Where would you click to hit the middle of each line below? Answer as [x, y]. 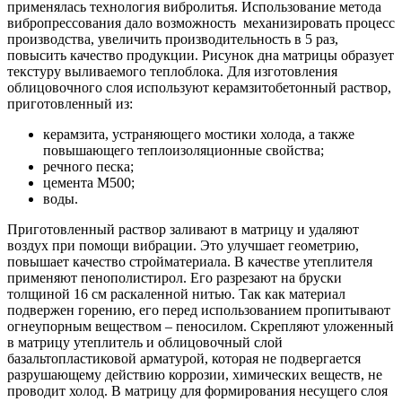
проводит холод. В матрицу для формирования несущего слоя [197, 390]
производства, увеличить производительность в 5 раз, [173, 39]
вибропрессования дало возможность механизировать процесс [201, 22]
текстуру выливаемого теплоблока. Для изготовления [172, 71]
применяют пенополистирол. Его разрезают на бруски [175, 277]
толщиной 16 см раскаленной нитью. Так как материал [176, 293]
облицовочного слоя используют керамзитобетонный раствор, [199, 87]
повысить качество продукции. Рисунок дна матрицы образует [201, 55]
